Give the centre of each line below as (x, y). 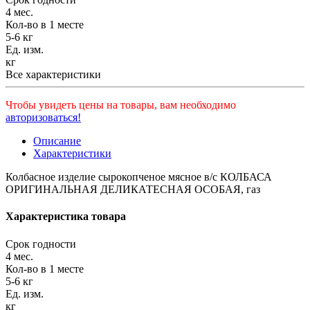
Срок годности (41, 244)
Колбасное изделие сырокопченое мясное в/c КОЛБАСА (139, 177)
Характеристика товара (66, 217)
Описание (57, 141)
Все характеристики (53, 75)
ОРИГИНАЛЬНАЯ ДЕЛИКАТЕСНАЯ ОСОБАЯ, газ (133, 190)
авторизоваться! (43, 118)
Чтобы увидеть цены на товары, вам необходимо (121, 105)
